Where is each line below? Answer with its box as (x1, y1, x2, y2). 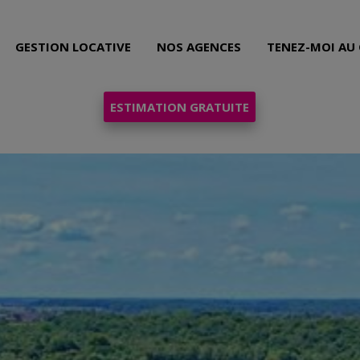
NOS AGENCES (157, 38, 242, 55)
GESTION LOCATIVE (15, 38, 132, 55)
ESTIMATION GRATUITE (110, 99, 250, 116)
